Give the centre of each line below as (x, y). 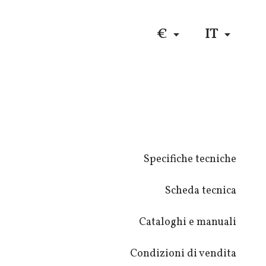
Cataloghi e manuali (188, 222)
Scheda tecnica (201, 191)
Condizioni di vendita (183, 254)
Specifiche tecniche (190, 159)
